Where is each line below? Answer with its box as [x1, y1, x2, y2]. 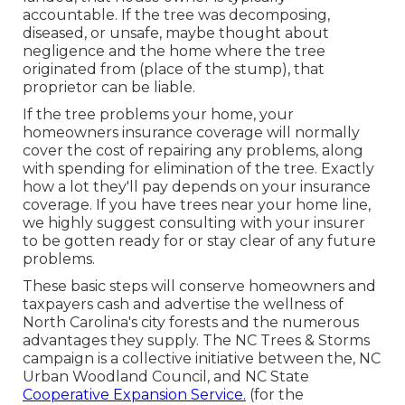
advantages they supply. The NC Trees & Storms [22, 332, 370, 350]
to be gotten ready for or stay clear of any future [22, 232, 376, 250]
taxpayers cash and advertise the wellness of [22, 296, 344, 314]
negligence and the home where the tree [22, 42, 325, 61]
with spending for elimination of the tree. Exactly [22, 160, 374, 178]
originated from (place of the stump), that [22, 61, 325, 79]
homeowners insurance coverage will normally [22, 124, 360, 142]
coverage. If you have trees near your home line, [22, 196, 371, 214]
